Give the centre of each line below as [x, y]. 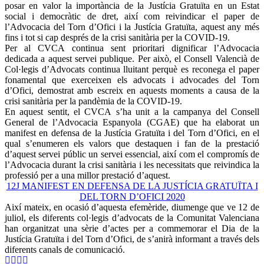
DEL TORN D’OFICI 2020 [132, 196]
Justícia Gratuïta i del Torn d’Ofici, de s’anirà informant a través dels [132, 239]
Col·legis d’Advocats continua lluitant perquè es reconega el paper [132, 69]
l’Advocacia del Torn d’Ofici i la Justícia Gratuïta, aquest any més [132, 27]
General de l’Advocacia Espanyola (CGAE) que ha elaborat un [132, 122]
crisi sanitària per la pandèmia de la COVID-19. [93, 101]
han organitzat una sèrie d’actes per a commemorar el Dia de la [132, 228]
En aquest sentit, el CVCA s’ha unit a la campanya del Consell [132, 111]
